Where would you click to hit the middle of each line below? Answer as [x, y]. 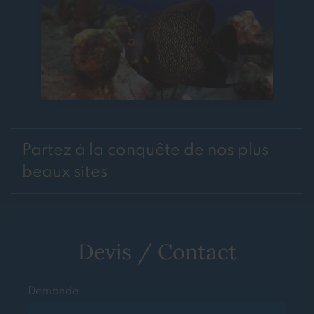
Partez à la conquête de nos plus [145, 151]
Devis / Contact [157, 252]
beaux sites [66, 172]
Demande [53, 292]
